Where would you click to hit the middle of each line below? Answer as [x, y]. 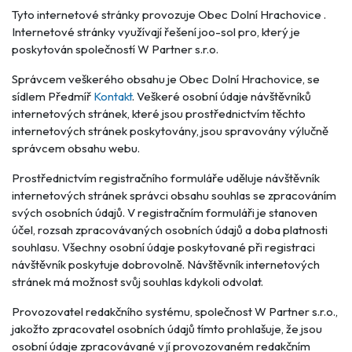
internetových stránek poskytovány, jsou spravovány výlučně [170, 131]
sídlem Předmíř [53, 96]
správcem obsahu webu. [76, 148]
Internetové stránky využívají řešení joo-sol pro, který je [156, 32]
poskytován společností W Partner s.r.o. [115, 49]
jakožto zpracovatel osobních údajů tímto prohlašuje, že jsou [167, 329]
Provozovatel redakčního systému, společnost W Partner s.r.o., [175, 312]
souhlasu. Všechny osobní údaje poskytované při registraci [163, 247]
